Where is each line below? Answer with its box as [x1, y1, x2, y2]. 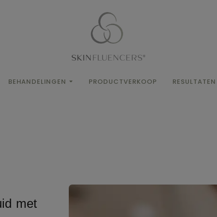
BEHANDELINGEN [8, 77, 66, 87]
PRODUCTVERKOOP [89, 77, 157, 87]
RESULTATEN [172, 77, 216, 87]
